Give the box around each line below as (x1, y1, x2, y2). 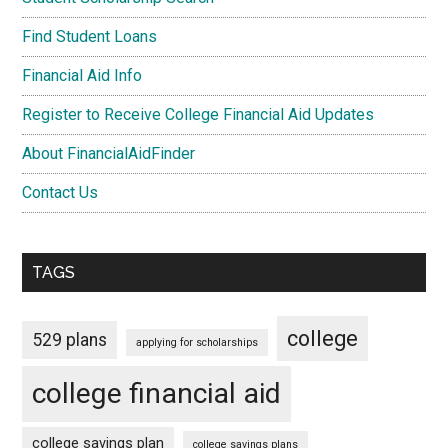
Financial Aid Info (22, 65, 143, 85)
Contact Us (22, 182, 99, 202)
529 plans (32, 329, 108, 350)
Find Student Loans (22, 26, 158, 46)
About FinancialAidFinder (22, 143, 196, 163)
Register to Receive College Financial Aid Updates (22, 104, 375, 124)
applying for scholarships (136, 335, 259, 349)
